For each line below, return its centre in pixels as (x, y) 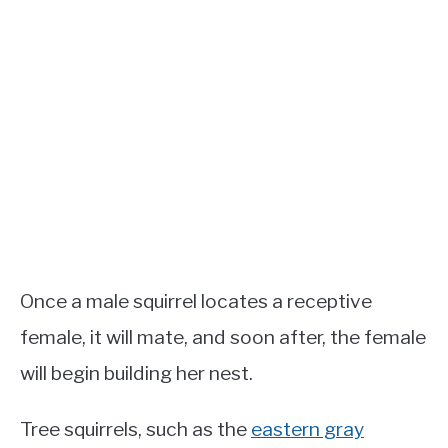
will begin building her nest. (136, 373)
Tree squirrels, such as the (135, 429)
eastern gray (307, 429)
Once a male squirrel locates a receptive (196, 301)
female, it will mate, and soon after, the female (223, 337)
